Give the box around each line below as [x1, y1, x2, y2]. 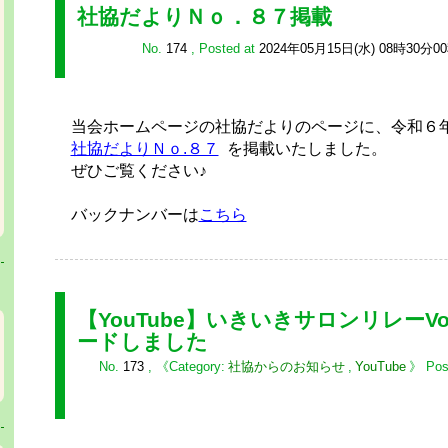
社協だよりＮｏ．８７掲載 [76, 5, 332, 29]
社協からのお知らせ [227, 358, 345, 374]
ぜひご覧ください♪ [54, 161, 207, 179]
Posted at [198, 40, 259, 56]
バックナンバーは [54, 205, 199, 223]
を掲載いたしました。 [218, 139, 387, 157]
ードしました [76, 329, 208, 353]
